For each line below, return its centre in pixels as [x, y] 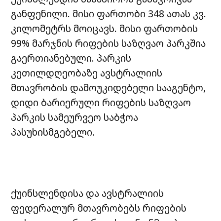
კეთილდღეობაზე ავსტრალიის [87, 73]
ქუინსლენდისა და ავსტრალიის [88, 193]
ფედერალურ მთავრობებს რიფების [99, 208]
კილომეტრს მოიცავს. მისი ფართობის [105, 29]
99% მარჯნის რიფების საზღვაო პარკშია [109, 43]
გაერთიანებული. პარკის [71, 58]
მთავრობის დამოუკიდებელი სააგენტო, [109, 88]
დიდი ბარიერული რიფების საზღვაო [101, 103]
